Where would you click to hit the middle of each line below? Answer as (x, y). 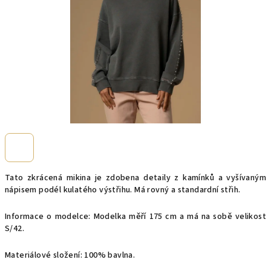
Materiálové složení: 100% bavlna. (70, 255)
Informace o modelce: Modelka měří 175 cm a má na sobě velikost (135, 217)
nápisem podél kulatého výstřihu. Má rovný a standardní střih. (123, 190)
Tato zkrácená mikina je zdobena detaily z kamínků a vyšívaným (135, 178)
